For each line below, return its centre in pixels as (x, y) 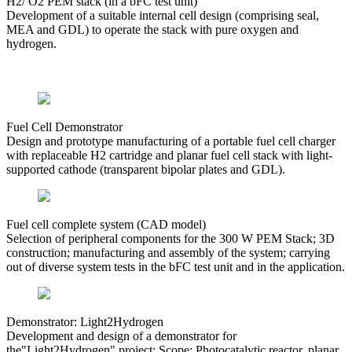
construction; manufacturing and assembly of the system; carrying (168, 253)
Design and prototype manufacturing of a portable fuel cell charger (171, 141)
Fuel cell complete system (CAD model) (106, 225)
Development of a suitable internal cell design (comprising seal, (163, 16)
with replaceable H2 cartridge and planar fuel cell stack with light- (169, 156)
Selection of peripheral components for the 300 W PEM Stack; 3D (170, 239)
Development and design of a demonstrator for (121, 336)
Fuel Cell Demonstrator (64, 127)
